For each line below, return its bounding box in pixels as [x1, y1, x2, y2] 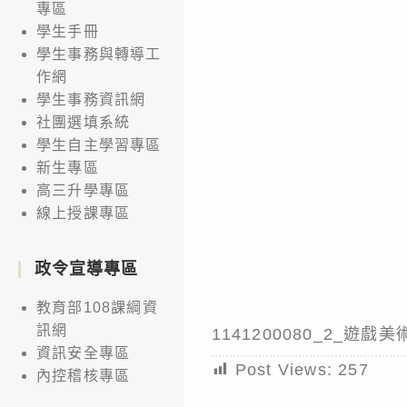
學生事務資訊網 [36, 91, 146, 107]
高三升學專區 [36, 182, 131, 198]
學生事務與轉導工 [36, 45, 162, 62]
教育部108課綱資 [36, 299, 158, 315]
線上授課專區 [36, 204, 131, 221]
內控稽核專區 [36, 367, 131, 383]
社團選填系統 [36, 114, 131, 130]
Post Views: [234, 360, 333, 379]
